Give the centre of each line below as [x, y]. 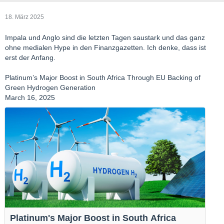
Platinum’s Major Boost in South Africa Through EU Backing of [103, 77]
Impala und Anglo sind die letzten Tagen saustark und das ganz [105, 37]
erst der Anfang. [30, 57]
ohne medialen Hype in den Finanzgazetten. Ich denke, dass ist [105, 47]
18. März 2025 [24, 17]
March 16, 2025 [30, 97]
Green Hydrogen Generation [50, 87]
